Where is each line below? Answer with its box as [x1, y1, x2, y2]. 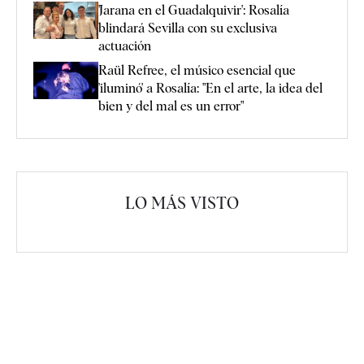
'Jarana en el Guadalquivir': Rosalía [98, 2, 289, 19]
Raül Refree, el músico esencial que [98, 63, 296, 79]
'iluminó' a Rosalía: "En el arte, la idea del [98, 80, 323, 97]
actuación [98, 38, 151, 54]
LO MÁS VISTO [125, 193, 239, 214]
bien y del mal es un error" [98, 98, 244, 115]
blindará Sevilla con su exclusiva [98, 20, 277, 37]
